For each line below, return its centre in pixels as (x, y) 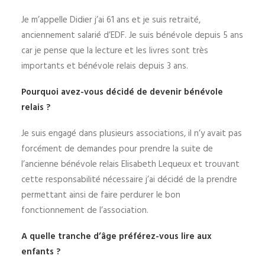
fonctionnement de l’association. (85, 211)
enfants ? (41, 252)
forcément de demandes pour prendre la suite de (117, 149)
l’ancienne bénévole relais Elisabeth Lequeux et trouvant (130, 164)
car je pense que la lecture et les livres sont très (115, 51)
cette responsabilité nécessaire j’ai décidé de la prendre (129, 180)
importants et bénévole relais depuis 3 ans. (105, 66)
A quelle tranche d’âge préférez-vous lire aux (117, 237)
